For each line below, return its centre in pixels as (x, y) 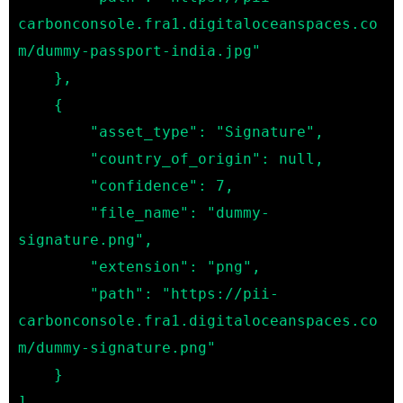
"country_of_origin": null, (54, 158)
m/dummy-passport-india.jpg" (139, 50)
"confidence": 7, (54, 185)
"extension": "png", (54, 266)
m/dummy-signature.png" (117, 347)
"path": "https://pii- (54, 293)
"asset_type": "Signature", (54, 131)
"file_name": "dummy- (54, 212)
